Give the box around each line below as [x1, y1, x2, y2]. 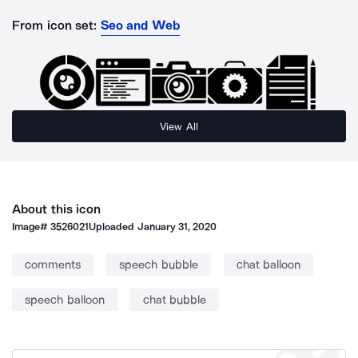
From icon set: [12, 18, 97, 33]
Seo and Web [100, 18, 181, 33]
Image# [12, 221, 51, 233]
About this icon [12, 201, 101, 217]
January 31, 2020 [137, 221, 217, 233]
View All [160, 120, 198, 133]
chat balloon [236, 257, 300, 272]
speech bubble [119, 257, 198, 272]
